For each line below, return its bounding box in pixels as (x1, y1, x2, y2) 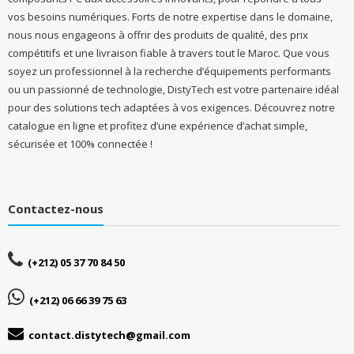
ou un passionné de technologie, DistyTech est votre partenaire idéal (7, 82, 339, 97)
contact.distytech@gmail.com (28, 327, 190, 342)
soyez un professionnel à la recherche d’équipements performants (7, 64, 331, 79)
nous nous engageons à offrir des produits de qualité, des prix (7, 28, 308, 43)
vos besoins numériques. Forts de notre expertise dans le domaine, (7, 9, 333, 24)
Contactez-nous (7, 200, 104, 217)
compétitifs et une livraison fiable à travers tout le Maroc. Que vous (7, 46, 330, 61)
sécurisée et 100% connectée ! (7, 137, 153, 152)
